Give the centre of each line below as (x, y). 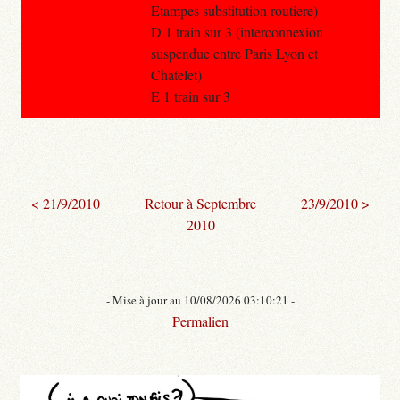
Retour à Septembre (200, 203)
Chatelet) (176, 74)
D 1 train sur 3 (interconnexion (237, 31)
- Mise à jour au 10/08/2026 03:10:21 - (200, 300)
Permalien (200, 321)
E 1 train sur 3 (190, 96)
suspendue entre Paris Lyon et (234, 53)
